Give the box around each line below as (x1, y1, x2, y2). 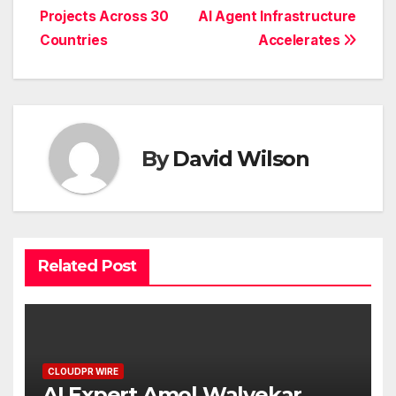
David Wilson (172, 145, 310, 171)
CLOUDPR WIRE (47, 366, 118, 377)
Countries (40, 32, 108, 49)
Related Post (37, 255, 136, 276)
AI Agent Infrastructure (198, 8, 356, 26)
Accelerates (257, 32, 344, 49)
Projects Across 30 (40, 8, 169, 26)
